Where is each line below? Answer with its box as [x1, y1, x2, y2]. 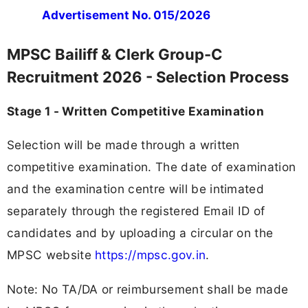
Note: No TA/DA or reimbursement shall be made [7, 281, 289, 296]
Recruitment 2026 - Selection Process [7, 68, 289, 87]
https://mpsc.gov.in [95, 247, 206, 263]
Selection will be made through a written [7, 137, 240, 153]
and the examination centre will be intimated [7, 181, 265, 197]
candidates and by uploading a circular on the [7, 225, 274, 241]
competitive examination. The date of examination [7, 159, 296, 175]
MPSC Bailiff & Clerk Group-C [7, 45, 223, 64]
